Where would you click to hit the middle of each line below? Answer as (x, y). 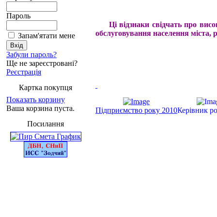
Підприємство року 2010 (136, 110)
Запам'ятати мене (46, 36)
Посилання (46, 124)
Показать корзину (36, 100)
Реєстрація (24, 72)
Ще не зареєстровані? (42, 63)
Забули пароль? (31, 54)
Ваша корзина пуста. (40, 108)
